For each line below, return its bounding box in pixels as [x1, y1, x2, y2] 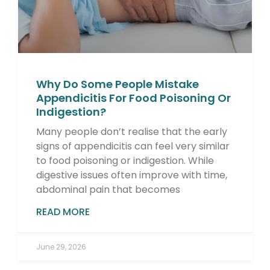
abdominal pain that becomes [36, 183, 180, 197]
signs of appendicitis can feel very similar [36, 139, 230, 154]
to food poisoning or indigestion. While [36, 154, 214, 168]
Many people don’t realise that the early [36, 125, 227, 139]
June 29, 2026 [36, 242, 86, 253]
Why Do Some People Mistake [36, 77, 199, 92]
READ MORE [36, 205, 90, 219]
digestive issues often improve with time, [36, 168, 227, 183]
